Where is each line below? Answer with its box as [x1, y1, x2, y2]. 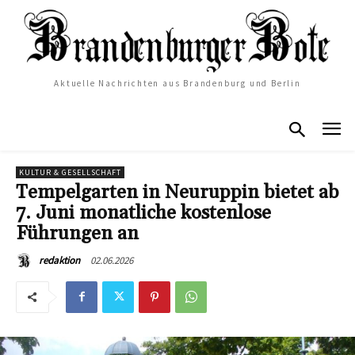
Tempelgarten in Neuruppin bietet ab [16, 180, 339, 204]
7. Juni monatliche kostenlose [16, 200, 271, 225]
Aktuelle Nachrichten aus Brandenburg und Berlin [54, 77, 301, 89]
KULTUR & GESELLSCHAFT [19, 166, 121, 177]
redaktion [39, 253, 80, 267]
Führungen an [16, 221, 139, 246]
